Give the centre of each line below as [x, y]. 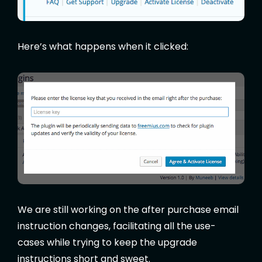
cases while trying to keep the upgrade [107, 242]
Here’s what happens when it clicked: [103, 47]
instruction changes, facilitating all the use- [117, 226]
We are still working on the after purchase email [128, 209]
